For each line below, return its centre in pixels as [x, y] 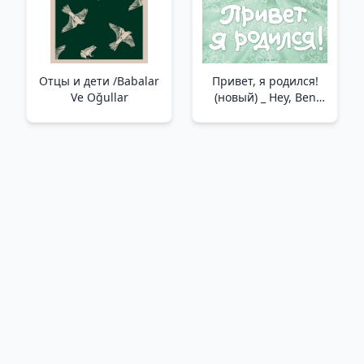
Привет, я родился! [265, 81]
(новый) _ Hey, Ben [265, 97]
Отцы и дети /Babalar [76, 81]
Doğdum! [265, 113]
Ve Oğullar [99, 97]
